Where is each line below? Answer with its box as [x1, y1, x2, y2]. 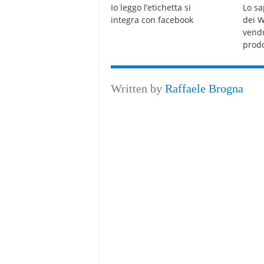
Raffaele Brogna [165, 82, 244, 95]
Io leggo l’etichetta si [111, 2, 192, 14]
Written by [111, 82, 166, 95]
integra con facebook [111, 14, 194, 26]
